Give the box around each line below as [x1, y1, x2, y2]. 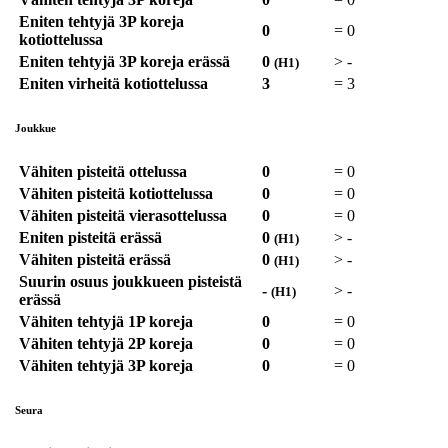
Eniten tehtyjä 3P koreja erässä [19, 53, 230, 71]
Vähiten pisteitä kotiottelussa [19, 185, 213, 203]
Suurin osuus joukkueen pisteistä [19, 273, 242, 291]
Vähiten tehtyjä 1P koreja [19, 313, 193, 331]
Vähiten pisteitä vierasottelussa [19, 207, 227, 225]
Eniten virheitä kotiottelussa [19, 75, 208, 93]
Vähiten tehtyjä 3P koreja [19, 357, 193, 375]
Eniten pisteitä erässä [19, 229, 162, 247]
